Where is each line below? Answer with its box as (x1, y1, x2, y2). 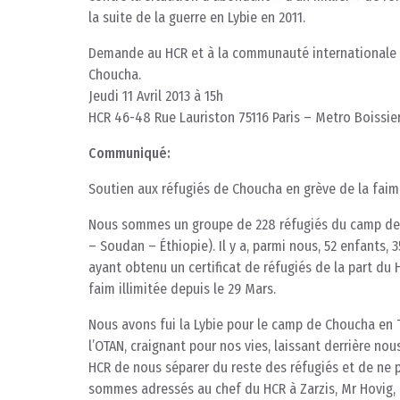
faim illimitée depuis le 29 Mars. (88, 280, 276, 298)
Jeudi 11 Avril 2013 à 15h (88, 87, 223, 105)
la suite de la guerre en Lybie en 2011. (88, 9, 305, 27)
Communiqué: (88, 145, 171, 162)
